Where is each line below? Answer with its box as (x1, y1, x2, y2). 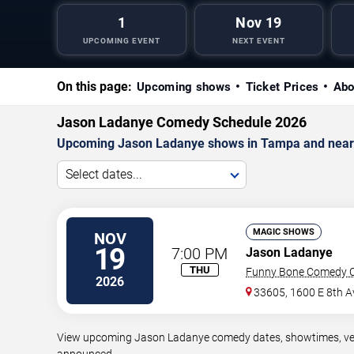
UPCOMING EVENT (82, 36, 160, 45)
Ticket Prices (245, 79, 319, 94)
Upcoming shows (137, 79, 232, 94)
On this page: (57, 78, 132, 94)
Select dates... (66, 166, 142, 182)
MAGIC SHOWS (253, 226, 314, 237)
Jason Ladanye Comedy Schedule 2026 (57, 113, 307, 130)
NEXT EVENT (232, 36, 285, 45)
